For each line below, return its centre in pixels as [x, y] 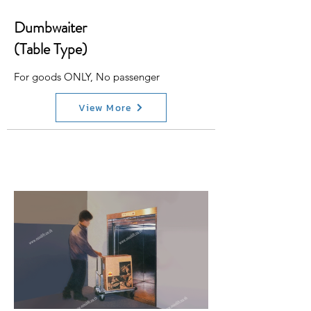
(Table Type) [51, 49]
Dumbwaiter [52, 27]
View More [106, 108]
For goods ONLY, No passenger [87, 77]
